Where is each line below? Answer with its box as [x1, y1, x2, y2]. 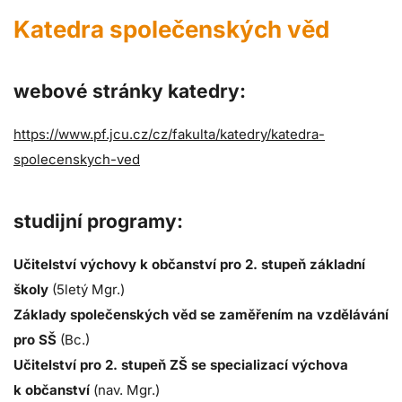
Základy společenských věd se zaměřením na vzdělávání [13, 306, 389, 323]
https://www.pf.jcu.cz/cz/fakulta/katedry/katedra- [13, 126, 325, 143]
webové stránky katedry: [13, 80, 246, 102]
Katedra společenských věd [13, 15, 329, 43]
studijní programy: [13, 210, 183, 232]
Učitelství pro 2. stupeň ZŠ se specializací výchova [13, 356, 348, 373]
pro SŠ [13, 331, 57, 348]
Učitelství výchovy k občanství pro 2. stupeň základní [13, 256, 365, 273]
